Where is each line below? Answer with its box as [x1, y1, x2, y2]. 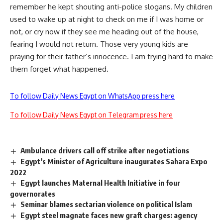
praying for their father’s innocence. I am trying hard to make [10, 52, 213, 62]
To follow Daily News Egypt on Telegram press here [10, 111, 173, 119]
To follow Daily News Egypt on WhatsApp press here [10, 92, 175, 101]
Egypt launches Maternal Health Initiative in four [20, 178, 181, 188]
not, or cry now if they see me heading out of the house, [10, 27, 199, 37]
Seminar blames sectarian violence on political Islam [20, 200, 193, 209]
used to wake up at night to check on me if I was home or [10, 14, 204, 24]
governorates [10, 189, 55, 199]
